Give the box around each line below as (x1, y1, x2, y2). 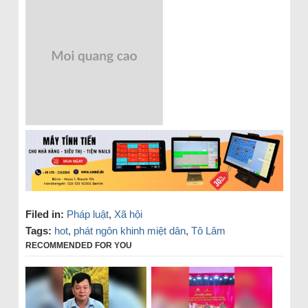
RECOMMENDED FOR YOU (25, 240, 132, 250)
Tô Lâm (190, 224, 225, 236)
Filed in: (25, 208, 64, 220)
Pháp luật (66, 208, 109, 220)
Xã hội (113, 208, 142, 220)
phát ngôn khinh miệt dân (73, 224, 186, 236)
